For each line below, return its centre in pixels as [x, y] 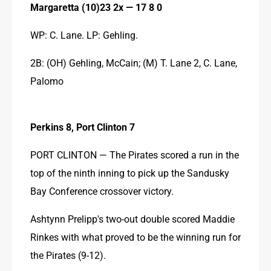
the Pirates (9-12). [68, 255]
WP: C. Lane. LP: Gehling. [84, 34]
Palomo [47, 80]
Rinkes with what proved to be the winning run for [135, 237]
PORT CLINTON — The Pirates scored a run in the [135, 154]
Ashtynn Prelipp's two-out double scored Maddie [132, 218]
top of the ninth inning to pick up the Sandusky [130, 172]
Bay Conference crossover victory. [102, 191]
